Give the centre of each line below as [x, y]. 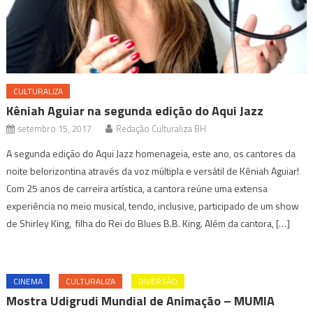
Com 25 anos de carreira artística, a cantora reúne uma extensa [137, 188]
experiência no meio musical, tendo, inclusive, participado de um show [153, 205]
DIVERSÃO [158, 281]
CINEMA [28, 281]
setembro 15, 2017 [55, 128]
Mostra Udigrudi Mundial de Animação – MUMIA [141, 300]
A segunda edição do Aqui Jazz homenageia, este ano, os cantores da [151, 153]
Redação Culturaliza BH [161, 128]
